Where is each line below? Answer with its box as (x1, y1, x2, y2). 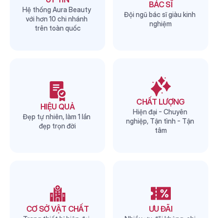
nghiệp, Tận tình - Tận (126, 117, 194, 125)
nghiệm (149, 19, 172, 28)
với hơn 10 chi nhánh (26, 15, 88, 23)
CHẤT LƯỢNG (136, 97, 185, 107)
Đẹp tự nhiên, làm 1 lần (23, 112, 91, 121)
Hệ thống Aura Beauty (22, 5, 91, 14)
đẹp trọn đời (39, 121, 76, 130)
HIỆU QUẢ (40, 101, 74, 111)
